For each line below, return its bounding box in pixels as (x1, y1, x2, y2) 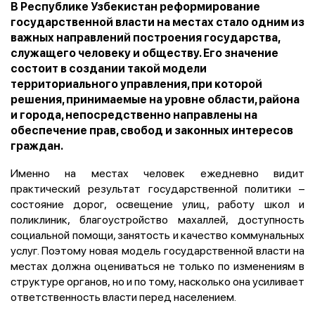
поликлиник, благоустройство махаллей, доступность (11, 211, 304, 227)
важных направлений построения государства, (11, 30, 280, 44)
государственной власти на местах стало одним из (11, 15, 304, 29)
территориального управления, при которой (11, 77, 262, 91)
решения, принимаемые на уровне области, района (11, 92, 300, 106)
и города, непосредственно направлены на (11, 108, 257, 122)
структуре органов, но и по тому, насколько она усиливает (11, 273, 304, 289)
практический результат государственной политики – (11, 180, 304, 196)
